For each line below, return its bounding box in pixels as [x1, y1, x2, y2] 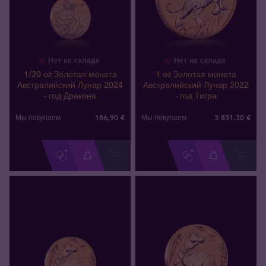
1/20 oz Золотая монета [23, 68, 117, 80]
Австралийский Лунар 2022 [143, 79, 249, 90]
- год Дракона [44, 90, 96, 101]
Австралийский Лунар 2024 [17, 79, 123, 90]
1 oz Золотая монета [156, 68, 236, 80]
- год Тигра [175, 90, 217, 101]
